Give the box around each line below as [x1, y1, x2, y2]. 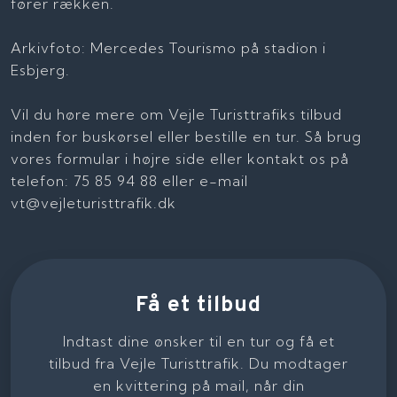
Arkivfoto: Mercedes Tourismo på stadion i [11, 39, 327, 58]
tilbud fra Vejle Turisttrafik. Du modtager [49, 354, 348, 372]
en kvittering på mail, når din [92, 376, 305, 394]
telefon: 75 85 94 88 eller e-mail [11, 172, 249, 191]
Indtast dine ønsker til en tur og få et [62, 331, 335, 350]
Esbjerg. [11, 61, 71, 80]
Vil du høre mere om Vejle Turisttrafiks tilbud [11, 105, 343, 124]
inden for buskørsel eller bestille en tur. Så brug [11, 128, 362, 146]
